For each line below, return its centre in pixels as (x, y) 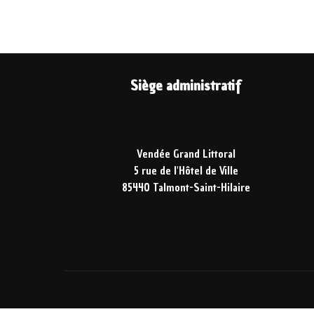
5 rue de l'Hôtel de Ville (186, 171)
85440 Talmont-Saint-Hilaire (186, 188)
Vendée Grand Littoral (186, 155)
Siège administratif (186, 86)
